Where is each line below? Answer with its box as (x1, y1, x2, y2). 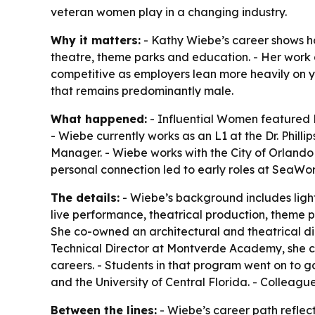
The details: (51, 191, 120, 205)
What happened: (51, 112, 147, 127)
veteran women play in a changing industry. (51, 5, 287, 20)
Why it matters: (51, 33, 141, 48)
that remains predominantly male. (51, 84, 233, 98)
